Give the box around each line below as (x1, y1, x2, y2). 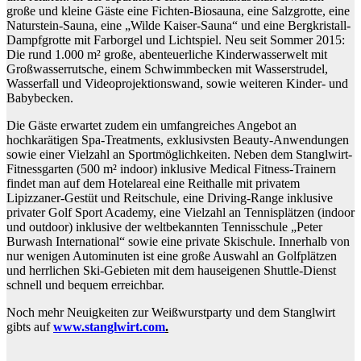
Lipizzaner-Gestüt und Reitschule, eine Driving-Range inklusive (6, 191, 333, 205)
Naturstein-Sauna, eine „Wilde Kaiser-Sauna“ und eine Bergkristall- (6, 19, 351, 33)
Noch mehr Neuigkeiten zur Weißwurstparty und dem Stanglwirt (6, 305, 335, 320)
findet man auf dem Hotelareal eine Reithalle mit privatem (6, 176, 300, 191)
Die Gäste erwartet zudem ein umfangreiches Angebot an (6, 118, 297, 133)
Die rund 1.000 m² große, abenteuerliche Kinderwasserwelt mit (6, 48, 327, 62)
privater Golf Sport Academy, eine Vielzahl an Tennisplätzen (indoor (6, 205, 355, 220)
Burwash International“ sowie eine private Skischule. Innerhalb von (6, 234, 350, 249)
